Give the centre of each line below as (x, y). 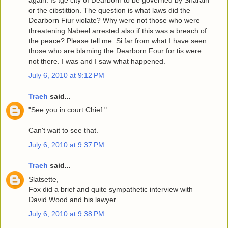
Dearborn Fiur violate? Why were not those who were (114, 21)
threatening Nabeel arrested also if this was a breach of (118, 31)
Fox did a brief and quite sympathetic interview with (111, 190)
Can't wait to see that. (63, 131)
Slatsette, (44, 179)
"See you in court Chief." (68, 110)
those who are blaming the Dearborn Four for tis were (115, 51)
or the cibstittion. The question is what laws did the (109, 10)
